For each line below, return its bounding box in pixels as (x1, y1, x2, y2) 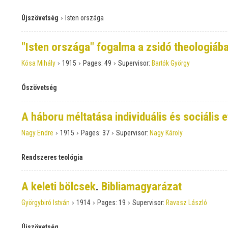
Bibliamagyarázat (101, 180, 182, 194)
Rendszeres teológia (21, 153, 83, 162)
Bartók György (152, 59, 190, 68)
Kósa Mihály (21, 59, 55, 68)
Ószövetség (21, 83, 57, 92)
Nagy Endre (21, 129, 53, 137)
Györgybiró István (21, 198, 70, 207)
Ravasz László (166, 198, 207, 207)
